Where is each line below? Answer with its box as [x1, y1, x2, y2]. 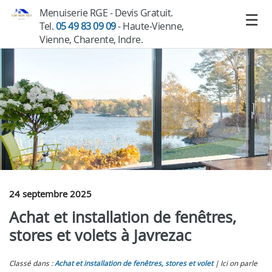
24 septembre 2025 [9, 188, 92, 200]
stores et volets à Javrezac [9, 225, 191, 245]
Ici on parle [220, 259, 257, 268]
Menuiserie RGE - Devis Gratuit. [39, 6, 173, 19]
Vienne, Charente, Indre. [39, 33, 143, 46]
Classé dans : [9, 259, 55, 268]
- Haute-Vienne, [115, 19, 184, 33]
